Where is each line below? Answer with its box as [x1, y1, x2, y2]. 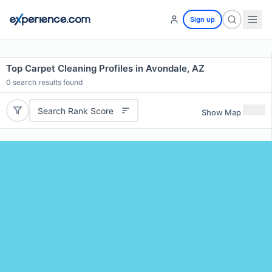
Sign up [190, 15, 215, 24]
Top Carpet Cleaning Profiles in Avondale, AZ [6, 63, 205, 74]
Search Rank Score [37, 105, 114, 116]
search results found [11, 78, 83, 87]
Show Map [202, 107, 241, 117]
